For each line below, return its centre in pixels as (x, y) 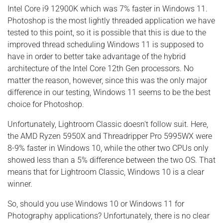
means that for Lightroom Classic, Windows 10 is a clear (106, 172)
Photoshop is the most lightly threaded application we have (111, 21)
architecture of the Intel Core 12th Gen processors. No (101, 69)
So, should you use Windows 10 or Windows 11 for (96, 204)
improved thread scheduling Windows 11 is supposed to (106, 45)
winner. (20, 184)
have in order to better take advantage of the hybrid (97, 57)
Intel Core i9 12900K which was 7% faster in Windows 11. (108, 9)
